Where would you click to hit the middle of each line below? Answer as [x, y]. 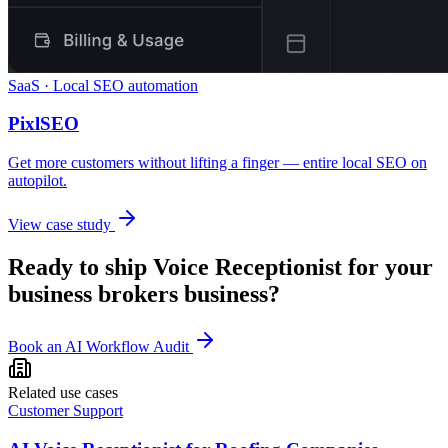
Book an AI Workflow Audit [98, 346]
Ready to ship [80, 266]
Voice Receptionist [247, 266]
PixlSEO [43, 124]
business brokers [93, 293]
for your [387, 266]
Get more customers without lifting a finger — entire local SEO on [217, 163]
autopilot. [37, 181]
